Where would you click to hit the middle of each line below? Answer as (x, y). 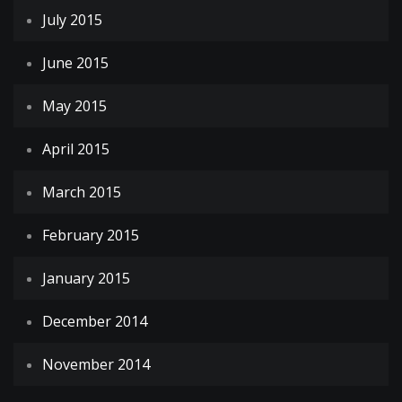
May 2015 (74, 106)
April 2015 (76, 149)
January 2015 (86, 279)
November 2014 (96, 365)
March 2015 (82, 192)
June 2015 (75, 63)
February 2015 (91, 236)
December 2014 (95, 322)
